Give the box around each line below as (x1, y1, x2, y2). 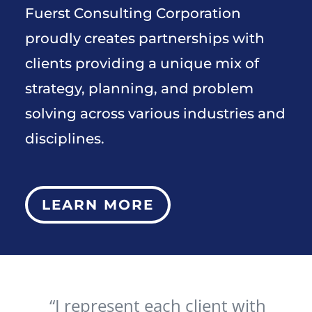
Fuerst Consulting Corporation (24, 4, 241, 22)
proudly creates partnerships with (24, 29, 265, 47)
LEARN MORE (41, 196, 154, 213)
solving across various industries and (24, 104, 286, 122)
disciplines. (24, 130, 104, 147)
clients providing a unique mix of (24, 54, 259, 72)
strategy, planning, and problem (24, 79, 253, 97)
